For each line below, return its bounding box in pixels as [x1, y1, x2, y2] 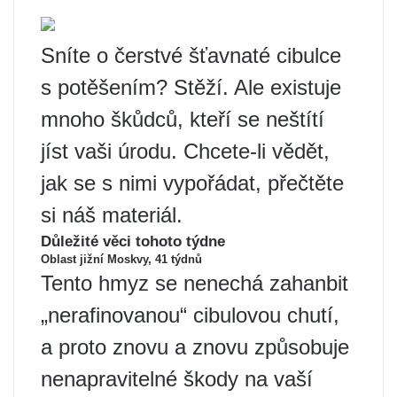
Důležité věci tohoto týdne [41, 233, 225, 250]
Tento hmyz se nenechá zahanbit [41, 271, 348, 295]
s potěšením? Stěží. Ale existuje [41, 75, 341, 99]
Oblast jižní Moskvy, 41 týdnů [41, 253, 202, 266]
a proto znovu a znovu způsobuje [41, 335, 349, 359]
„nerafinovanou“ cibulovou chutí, [41, 303, 339, 327]
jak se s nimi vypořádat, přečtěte [41, 171, 344, 195]
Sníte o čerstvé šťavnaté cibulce [41, 43, 341, 67]
